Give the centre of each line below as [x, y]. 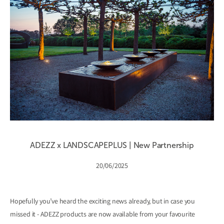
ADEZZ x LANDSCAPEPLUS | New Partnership [112, 145]
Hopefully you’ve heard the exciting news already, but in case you [102, 202]
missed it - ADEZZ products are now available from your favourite [103, 215]
